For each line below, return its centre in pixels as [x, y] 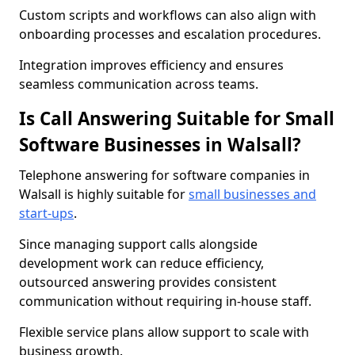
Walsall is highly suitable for [104, 194]
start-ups [46, 213]
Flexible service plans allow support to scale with [164, 332]
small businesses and [252, 194]
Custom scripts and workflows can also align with [168, 15]
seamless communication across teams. [139, 84]
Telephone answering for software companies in [164, 175]
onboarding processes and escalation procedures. [170, 34]
